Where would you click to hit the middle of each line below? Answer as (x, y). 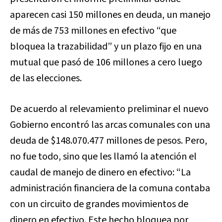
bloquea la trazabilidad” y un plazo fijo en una (106, 47)
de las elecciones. (47, 78)
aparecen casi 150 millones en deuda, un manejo (110, 15)
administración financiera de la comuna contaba (110, 188)
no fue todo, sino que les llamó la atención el (103, 157)
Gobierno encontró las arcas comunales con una (110, 125)
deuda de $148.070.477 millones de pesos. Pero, (109, 141)
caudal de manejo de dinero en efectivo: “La (100, 172)
